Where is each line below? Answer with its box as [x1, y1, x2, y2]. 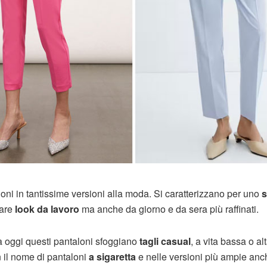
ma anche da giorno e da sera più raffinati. [79, 202, 259, 216]
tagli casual [137, 234, 191, 249]
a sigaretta [89, 250, 136, 264]
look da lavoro [15, 202, 79, 216]
